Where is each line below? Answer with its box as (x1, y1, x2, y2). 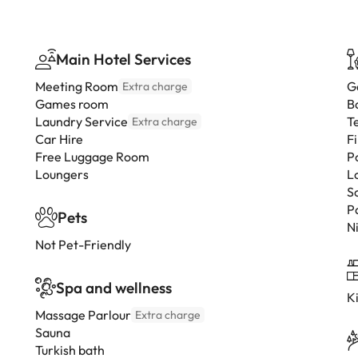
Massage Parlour (35, 307, 131, 323)
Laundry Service (35, 113, 128, 129)
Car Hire (35, 131, 83, 147)
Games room (35, 96, 109, 112)
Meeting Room (35, 78, 118, 94)
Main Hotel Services (56, 50, 191, 69)
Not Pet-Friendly (35, 237, 131, 253)
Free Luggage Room (35, 149, 149, 165)
